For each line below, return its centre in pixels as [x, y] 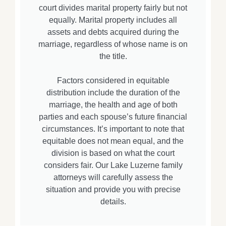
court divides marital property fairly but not [113, 8]
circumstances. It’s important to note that [113, 129]
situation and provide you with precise [113, 190]
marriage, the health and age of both [113, 105]
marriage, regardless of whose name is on [113, 44]
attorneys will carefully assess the [113, 178]
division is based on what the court [113, 153]
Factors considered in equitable [113, 81]
